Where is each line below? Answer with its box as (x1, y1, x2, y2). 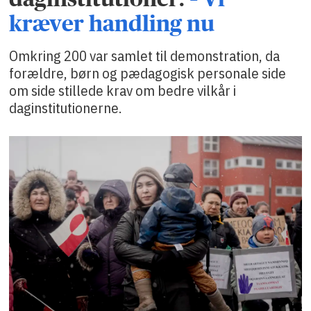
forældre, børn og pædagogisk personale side (9, 63, 287, 83)
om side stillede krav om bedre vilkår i (9, 81, 237, 101)
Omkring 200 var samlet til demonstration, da (9, 46, 280, 66)
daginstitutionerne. (9, 98, 123, 118)
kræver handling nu (9, 11, 215, 37)
